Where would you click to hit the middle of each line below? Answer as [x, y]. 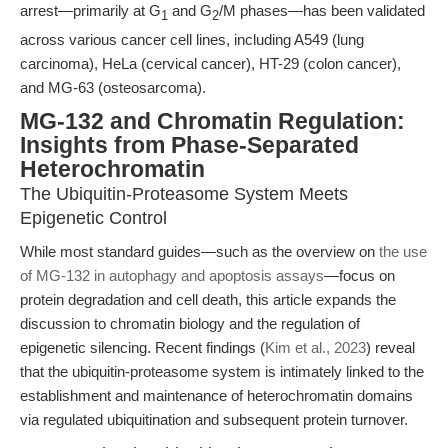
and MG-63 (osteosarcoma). [113, 87]
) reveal [390, 347]
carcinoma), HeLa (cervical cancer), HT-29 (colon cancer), [210, 63]
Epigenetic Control [93, 218]
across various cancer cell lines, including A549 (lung [192, 39]
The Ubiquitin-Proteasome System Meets [184, 194]
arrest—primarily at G [90, 10]
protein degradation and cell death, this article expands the [208, 299]
